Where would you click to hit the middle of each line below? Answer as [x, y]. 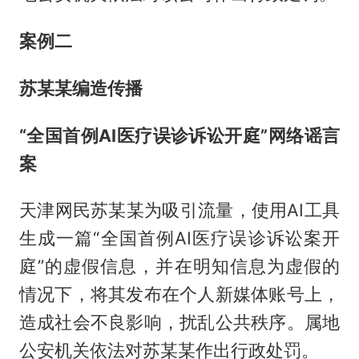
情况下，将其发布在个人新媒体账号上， [179, 294]
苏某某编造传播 [81, 88]
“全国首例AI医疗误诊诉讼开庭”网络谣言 [179, 135]
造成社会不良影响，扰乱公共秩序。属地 [179, 323]
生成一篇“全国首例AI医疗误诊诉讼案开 [179, 238]
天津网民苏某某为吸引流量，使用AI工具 [179, 210]
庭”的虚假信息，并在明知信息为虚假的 [179, 266]
